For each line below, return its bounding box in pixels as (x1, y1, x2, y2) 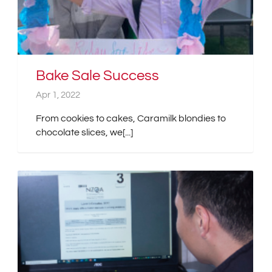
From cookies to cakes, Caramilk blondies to (36, 113, 226, 123)
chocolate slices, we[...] (36, 127, 133, 137)
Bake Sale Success (36, 67, 159, 83)
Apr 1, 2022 (36, 90, 80, 100)
